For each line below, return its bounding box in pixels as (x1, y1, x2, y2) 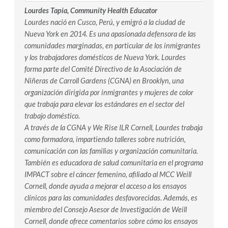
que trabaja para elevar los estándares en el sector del (24, 99, 184, 108)
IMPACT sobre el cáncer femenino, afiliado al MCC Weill (24, 169, 191, 179)
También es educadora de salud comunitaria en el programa (24, 158, 203, 167)
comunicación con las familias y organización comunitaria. (24, 146, 198, 155)
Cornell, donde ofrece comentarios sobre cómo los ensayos (24, 216, 198, 225)
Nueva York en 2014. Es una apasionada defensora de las (24, 29, 196, 38)
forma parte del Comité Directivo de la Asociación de (24, 64, 182, 73)
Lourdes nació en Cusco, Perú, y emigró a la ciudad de (24, 17, 185, 26)
